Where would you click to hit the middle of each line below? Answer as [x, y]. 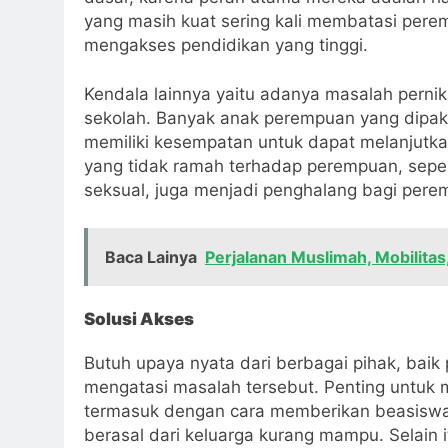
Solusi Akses [139, 318]
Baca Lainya [151, 256]
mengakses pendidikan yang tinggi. [226, 44]
